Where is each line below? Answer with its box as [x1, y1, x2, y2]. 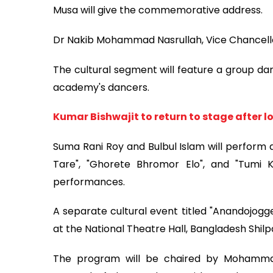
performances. [53, 174, 125, 189]
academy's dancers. [53, 80, 149, 94]
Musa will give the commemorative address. [53, 3, 263, 18]
